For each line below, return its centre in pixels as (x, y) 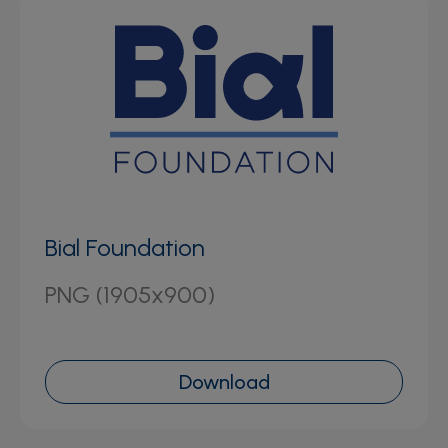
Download (224, 381)
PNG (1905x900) (130, 294)
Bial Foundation (125, 247)
